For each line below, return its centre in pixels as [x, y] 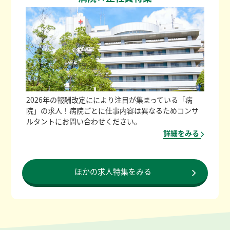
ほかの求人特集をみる [113, 171]
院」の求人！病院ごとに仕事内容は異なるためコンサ [112, 111]
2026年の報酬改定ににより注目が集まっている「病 [109, 100]
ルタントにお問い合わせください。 [83, 121]
